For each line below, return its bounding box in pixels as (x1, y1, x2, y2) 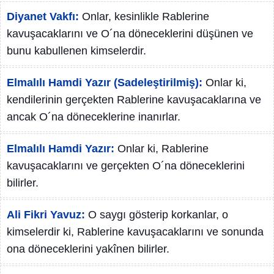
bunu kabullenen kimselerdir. (7, 45, 146, 57)
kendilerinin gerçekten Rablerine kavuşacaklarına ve (7, 94, 261, 106)
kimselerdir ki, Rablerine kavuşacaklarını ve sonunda (7, 226, 264, 238)
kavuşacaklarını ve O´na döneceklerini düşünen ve (7, 28, 253, 40)
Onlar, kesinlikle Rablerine (82, 10, 209, 23)
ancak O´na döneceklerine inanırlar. (7, 111, 180, 123)
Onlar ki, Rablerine (117, 143, 209, 155)
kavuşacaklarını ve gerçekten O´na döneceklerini (7, 160, 245, 172)
